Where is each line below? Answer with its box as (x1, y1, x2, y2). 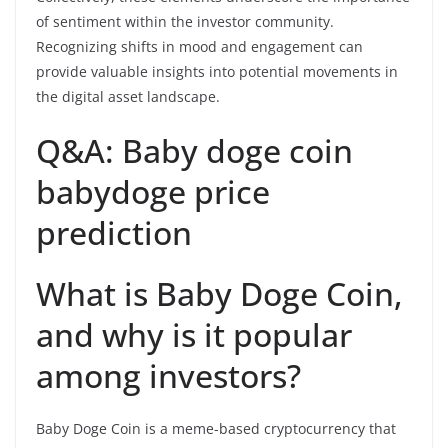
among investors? (36, 353, 301, 397)
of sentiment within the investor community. (36, 11, 334, 31)
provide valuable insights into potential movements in (36, 61, 398, 81)
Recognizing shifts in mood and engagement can (36, 36, 363, 56)
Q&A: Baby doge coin (36, 128, 353, 172)
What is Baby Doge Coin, (36, 271, 403, 315)
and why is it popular (36, 312, 352, 356)
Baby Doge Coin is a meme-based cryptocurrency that (36, 418, 396, 438)
